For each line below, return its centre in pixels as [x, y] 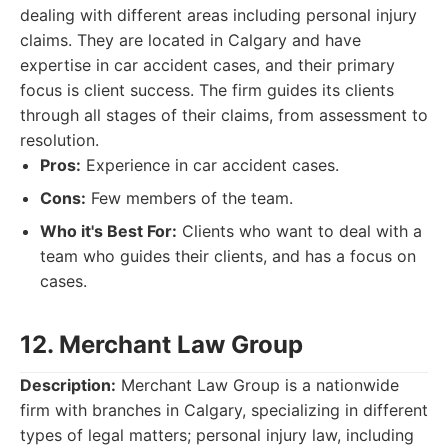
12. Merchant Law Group [161, 344]
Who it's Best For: [108, 231]
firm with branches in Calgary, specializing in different [224, 410]
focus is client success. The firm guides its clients [207, 90]
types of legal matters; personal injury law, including [217, 435]
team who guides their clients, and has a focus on [228, 256]
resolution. [59, 140]
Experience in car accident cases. [210, 165]
